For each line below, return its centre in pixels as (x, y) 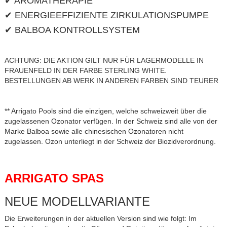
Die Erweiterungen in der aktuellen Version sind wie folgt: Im (100, 219)
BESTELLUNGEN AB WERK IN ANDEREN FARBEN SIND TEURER (111, 81)
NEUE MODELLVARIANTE (77, 202)
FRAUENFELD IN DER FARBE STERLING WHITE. (85, 71)
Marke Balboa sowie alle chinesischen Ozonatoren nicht (94, 131)
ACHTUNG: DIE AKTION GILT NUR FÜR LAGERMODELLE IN (104, 61)
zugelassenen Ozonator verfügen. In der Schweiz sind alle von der (111, 121)
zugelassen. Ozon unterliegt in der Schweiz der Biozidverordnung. (110, 142)
